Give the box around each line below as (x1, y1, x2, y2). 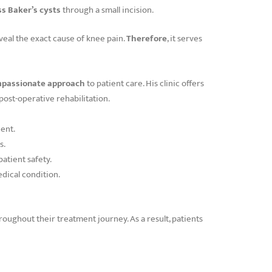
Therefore (126, 31, 167, 47)
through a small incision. (61, 2, 154, 18)
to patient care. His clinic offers (85, 76, 204, 92)
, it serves (167, 31, 202, 47)
